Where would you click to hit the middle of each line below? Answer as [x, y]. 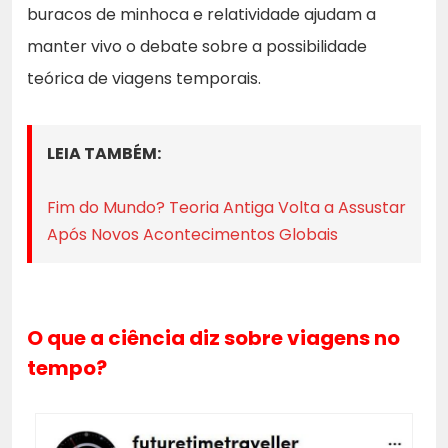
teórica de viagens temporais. [144, 79]
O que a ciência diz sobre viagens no [213, 338]
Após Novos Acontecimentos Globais [192, 235]
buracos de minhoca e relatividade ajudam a [201, 15]
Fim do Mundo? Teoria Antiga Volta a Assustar [226, 208]
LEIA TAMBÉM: [104, 154]
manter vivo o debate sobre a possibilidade [197, 47]
